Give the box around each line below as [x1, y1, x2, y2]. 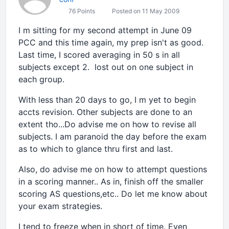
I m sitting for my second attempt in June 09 [18, 25, 192, 35]
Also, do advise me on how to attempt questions [18, 164, 207, 174]
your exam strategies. [18, 201, 105, 211]
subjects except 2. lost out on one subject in [18, 62, 193, 72]
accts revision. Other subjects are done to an [18, 107, 192, 117]
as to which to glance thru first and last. [18, 144, 175, 154]
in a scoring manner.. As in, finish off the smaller [18, 176, 203, 187]
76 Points [67, 7, 95, 15]
